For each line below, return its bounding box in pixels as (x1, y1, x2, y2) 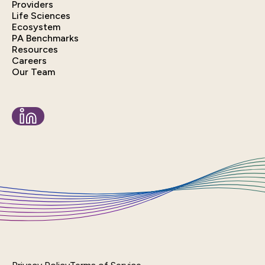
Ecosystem (12, 21, 60, 33)
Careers (12, 54, 47, 66)
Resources (12, 43, 58, 55)
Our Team (12, 66, 55, 77)
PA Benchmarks (12, 32, 79, 44)
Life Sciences (12, 9, 70, 21)
